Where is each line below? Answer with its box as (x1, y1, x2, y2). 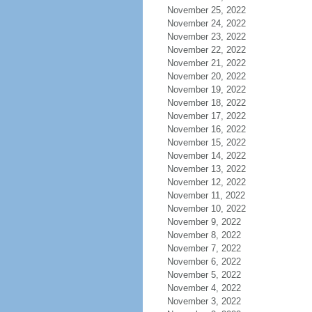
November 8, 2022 (166, 230, 241, 240)
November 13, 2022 (166, 164, 246, 174)
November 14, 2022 (166, 150, 246, 161)
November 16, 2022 (166, 124, 246, 134)
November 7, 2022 (166, 243, 241, 253)
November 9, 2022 (166, 217, 241, 227)
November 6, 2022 (166, 256, 241, 267)
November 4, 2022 (166, 283, 241, 293)
